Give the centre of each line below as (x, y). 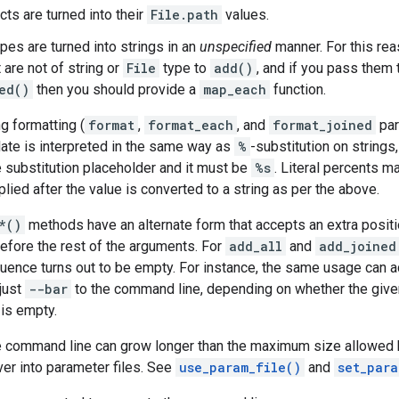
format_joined (322, 126)
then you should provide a (116, 90)
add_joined (358, 247)
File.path (184, 15)
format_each (191, 126)
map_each (235, 90)
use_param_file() (240, 368)
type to (185, 69)
